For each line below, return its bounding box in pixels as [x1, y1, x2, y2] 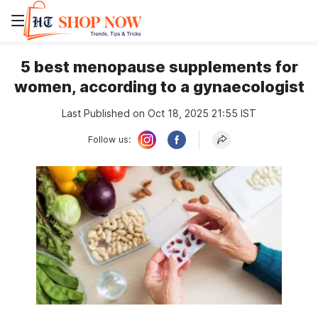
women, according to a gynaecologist [13, 77, 305, 96]
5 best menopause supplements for [20, 57, 298, 76]
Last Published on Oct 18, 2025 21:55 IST [62, 107, 256, 119]
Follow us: [87, 134, 131, 145]
